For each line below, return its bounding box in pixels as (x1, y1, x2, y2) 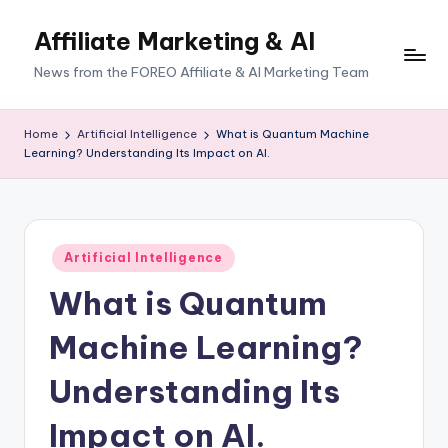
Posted (48, 245, 90, 260)
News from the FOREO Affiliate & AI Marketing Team (34, 63, 369, 82)
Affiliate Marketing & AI (34, 26, 315, 56)
